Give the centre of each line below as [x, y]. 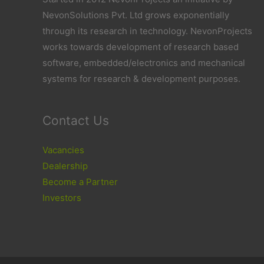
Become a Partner [80, 181]
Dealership [65, 166]
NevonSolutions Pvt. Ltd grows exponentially [136, 15]
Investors [62, 197]
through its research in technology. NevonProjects [147, 31]
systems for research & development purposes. [141, 78]
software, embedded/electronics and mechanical [144, 62]
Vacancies [63, 150]
